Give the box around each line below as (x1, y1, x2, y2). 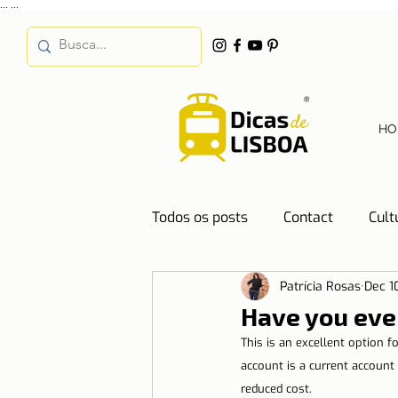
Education (304, 279, 369, 298)
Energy (264, 350, 311, 369)
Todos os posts (151, 208, 248, 227)
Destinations (187, 279, 269, 298)
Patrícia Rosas (279, 277, 361, 295)
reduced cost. (240, 381, 312, 396)
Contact (283, 208, 333, 227)
